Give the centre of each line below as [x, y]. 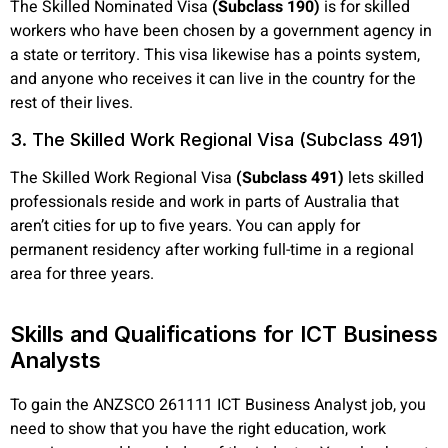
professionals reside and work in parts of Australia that [204, 202]
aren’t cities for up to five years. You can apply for [185, 226]
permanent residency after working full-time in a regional [212, 250]
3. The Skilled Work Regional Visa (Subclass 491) [217, 140]
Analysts [55, 359]
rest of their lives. [71, 103]
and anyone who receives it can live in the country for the [213, 79]
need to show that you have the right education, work [198, 428]
